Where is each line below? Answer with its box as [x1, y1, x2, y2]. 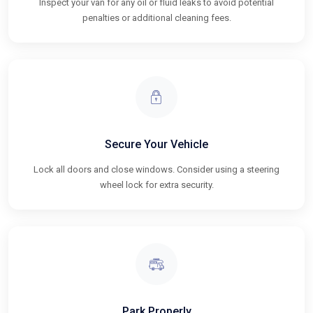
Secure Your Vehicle [105, 137, 208, 151]
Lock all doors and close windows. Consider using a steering [34, 163, 279, 175]
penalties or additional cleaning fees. [82, 12, 231, 23]
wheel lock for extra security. [99, 179, 214, 190]
